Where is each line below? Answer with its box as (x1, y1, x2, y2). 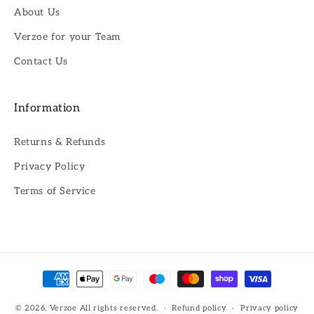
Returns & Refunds (14, 136, 106, 149)
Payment (39, 266, 85, 279)
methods (39, 285, 83, 298)
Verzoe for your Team (14, 31, 121, 43)
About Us (14, 6, 60, 19)
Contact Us (14, 55, 68, 68)
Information (14, 102, 81, 116)
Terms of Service (14, 185, 96, 198)
